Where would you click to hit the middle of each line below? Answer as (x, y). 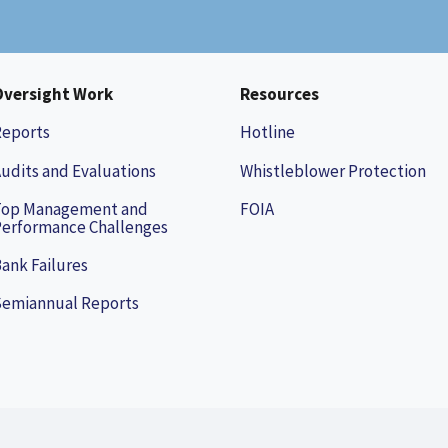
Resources (279, 94)
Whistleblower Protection (333, 170)
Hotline (267, 132)
